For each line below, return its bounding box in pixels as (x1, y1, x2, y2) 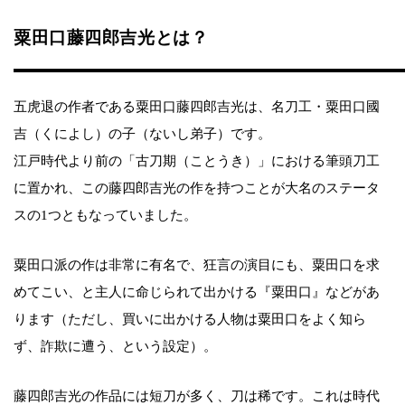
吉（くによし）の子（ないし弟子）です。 (14, 126, 271, 141)
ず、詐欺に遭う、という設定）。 (14, 338, 217, 353)
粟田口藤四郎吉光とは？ (14, 27, 209, 47)
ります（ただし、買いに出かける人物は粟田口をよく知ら (14, 311, 366, 326)
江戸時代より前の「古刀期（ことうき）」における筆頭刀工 (14, 153, 380, 168)
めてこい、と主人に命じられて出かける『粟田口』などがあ (14, 284, 380, 299)
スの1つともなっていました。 (14, 207, 197, 222)
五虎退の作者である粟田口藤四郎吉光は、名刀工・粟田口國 (14, 99, 380, 114)
